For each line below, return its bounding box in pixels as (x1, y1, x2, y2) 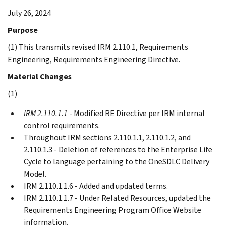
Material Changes (8, 71, 72, 82)
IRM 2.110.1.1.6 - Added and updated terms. (24, 180, 168, 191)
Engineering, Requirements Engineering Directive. (8, 53, 180, 65)
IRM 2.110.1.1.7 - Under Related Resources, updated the (24, 192, 211, 203)
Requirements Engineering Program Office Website (24, 204, 201, 215)
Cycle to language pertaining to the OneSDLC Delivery (24, 156, 209, 167)
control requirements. (24, 120, 100, 131)
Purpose (8, 24, 38, 35)
